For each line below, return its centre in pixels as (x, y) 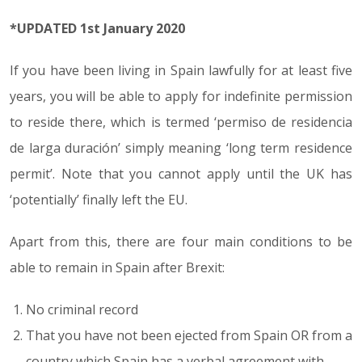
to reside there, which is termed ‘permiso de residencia (181, 122)
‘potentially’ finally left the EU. (99, 200)
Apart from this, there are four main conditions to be (181, 242)
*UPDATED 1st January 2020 (97, 28)
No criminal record (82, 309)
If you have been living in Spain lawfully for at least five (181, 70)
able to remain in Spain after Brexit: (117, 267)
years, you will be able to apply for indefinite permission (181, 96)
